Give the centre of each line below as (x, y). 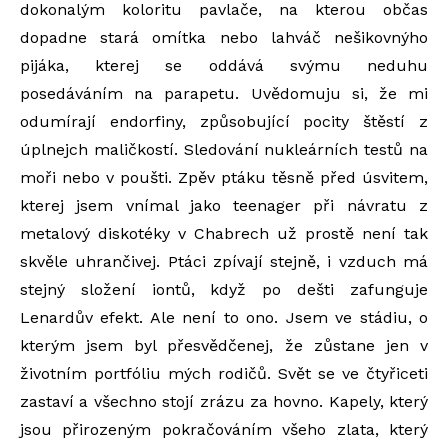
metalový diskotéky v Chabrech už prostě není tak (224, 233)
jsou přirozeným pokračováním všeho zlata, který (224, 429)
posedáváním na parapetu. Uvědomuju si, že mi (224, 93)
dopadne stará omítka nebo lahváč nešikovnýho (224, 37)
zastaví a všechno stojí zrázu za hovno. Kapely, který (224, 401)
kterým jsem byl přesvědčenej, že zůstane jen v (224, 345)
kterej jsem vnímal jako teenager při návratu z (224, 205)
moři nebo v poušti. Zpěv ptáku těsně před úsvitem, (224, 177)
